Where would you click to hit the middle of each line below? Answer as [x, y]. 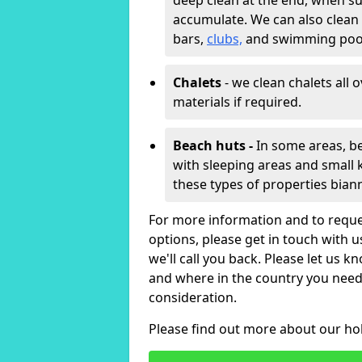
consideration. [193, 297]
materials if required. [237, 102]
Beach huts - [215, 145]
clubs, [225, 39]
